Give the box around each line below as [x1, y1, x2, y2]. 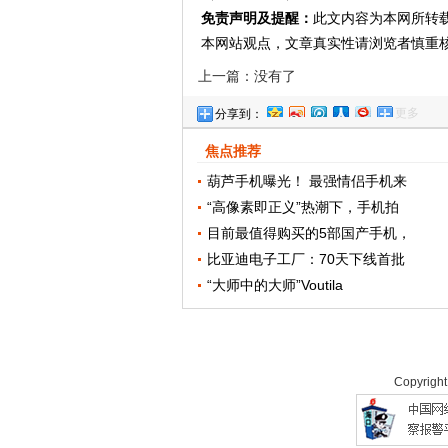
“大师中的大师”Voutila [207, 277, 344, 293]
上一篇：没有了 [198, 68, 296, 84]
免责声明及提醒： [200, 10, 313, 26]
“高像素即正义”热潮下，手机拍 [207, 199, 400, 215]
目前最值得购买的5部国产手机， [207, 225, 412, 241]
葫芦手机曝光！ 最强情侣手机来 [207, 173, 408, 189]
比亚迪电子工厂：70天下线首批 [207, 251, 406, 267]
